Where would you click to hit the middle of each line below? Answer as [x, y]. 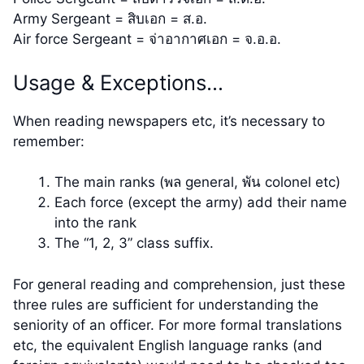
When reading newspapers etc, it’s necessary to [169, 121]
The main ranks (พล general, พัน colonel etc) [197, 182]
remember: [49, 141]
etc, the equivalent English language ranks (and [168, 345]
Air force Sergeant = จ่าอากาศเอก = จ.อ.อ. [147, 39]
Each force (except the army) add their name [201, 203]
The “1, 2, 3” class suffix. [134, 243]
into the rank [95, 223]
